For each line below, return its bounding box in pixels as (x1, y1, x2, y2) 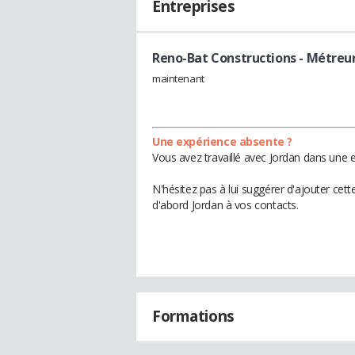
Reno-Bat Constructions (152, 49, 296, 67)
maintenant (152, 71, 204, 86)
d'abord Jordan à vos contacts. (152, 197, 299, 212)
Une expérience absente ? (152, 133, 292, 149)
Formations (152, 305, 235, 326)
